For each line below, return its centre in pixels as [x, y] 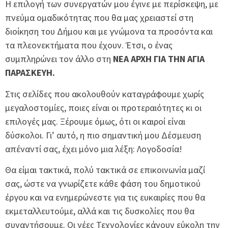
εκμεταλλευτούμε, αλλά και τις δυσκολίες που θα [100, 211]
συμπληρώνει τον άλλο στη [59, 59]
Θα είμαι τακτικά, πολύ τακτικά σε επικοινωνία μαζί [105, 170]
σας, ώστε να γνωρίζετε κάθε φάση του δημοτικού [103, 184]
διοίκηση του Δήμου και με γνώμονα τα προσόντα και [109, 32]
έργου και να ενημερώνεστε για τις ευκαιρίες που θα [105, 197]
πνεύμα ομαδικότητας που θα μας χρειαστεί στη [99, 18]
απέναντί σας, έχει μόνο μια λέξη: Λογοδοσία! [94, 149]
